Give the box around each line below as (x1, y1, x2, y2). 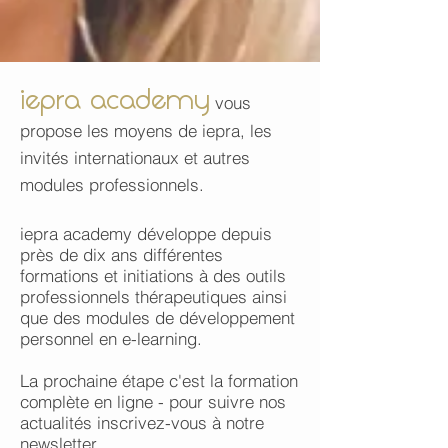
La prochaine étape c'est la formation (20, 370, 298, 391)
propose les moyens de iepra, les (20, 120, 272, 141)
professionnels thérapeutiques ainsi (20, 286, 287, 307)
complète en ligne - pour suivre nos (20, 391, 286, 412)
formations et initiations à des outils (20, 265, 286, 286)
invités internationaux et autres (20, 147, 250, 168)
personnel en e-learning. (20, 328, 202, 349)
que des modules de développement (20, 307, 295, 328)
